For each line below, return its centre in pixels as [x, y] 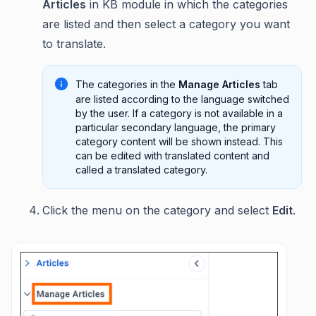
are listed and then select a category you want [166, 24]
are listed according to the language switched [182, 99]
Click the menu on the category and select [157, 210]
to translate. [74, 43]
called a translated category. [141, 169]
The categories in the [127, 84]
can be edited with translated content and [172, 155]
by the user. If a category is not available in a [179, 113]
